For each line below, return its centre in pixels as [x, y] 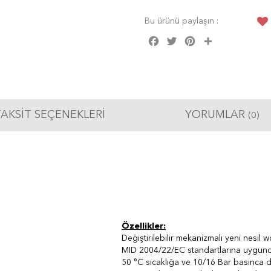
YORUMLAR [216, 115]
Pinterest [214, 38]
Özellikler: [144, 227]
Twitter [192, 38]
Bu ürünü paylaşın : [181, 21]
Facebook [181, 38]
